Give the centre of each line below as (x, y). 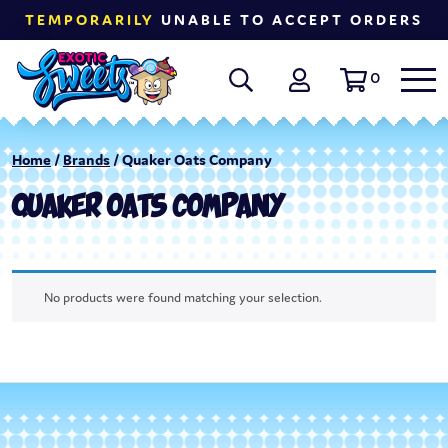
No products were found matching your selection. (183, 298)
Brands (86, 160)
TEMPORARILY (90, 19)
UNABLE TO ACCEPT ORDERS (289, 19)
